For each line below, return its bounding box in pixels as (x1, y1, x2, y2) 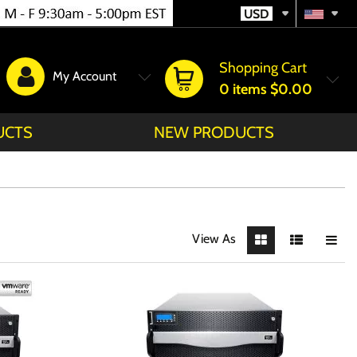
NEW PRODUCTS (154, 123, 275, 142)
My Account (53, 69, 116, 84)
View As (192, 231, 236, 246)
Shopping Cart (219, 59, 307, 76)
